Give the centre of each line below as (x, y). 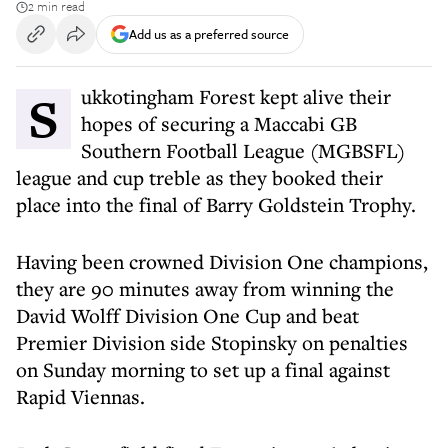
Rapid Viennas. (80, 396)
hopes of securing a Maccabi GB (219, 123)
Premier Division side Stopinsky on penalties (212, 342)
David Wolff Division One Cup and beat (187, 315)
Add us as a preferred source (209, 33)
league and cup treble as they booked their (199, 177)
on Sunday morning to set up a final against (203, 369)
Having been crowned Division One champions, (222, 261)
